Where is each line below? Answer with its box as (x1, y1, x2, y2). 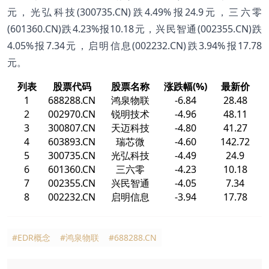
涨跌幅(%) (164, 79, 207, 93)
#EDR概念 (12, 231, 50, 243)
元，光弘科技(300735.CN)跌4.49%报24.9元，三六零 (7, 5, 262, 19)
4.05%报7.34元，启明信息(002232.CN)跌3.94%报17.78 (7, 38, 262, 52)
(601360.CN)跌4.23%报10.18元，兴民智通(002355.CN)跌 (7, 22, 262, 35)
